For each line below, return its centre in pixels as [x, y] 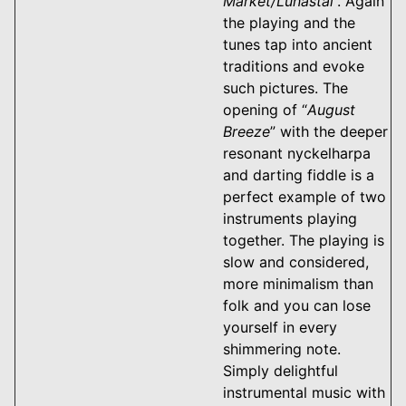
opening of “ [265, 109]
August [331, 109]
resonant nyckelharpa [297, 153]
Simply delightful [280, 370]
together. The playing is [304, 240]
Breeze [246, 131]
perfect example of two [304, 196]
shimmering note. [282, 348]
